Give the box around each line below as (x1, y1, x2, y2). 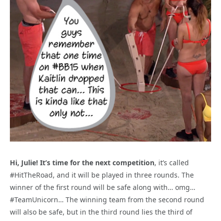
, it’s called (154, 157, 189, 167)
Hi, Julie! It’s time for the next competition (10, 157, 154, 167)
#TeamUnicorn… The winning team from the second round (10, 194, 204, 204)
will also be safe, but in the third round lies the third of (10, 207, 192, 217)
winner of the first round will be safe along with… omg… (10, 182, 195, 192)
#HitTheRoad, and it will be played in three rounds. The (10, 170, 194, 180)
